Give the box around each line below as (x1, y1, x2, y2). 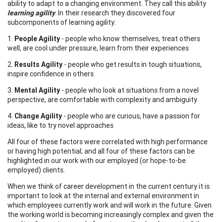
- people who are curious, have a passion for (62, 111, 200, 120)
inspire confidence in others (7, 69, 94, 78)
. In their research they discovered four (55, 8, 175, 17)
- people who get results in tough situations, (64, 59, 202, 69)
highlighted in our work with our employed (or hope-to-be (7, 156, 186, 165)
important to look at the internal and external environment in (7, 191, 199, 200)
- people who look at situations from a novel (60, 85, 199, 95)
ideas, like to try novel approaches (7, 120, 113, 130)
